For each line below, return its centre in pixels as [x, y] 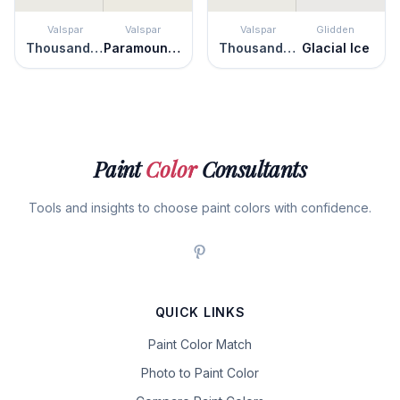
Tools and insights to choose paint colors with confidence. [200, 208]
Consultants [252, 169]
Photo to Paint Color [200, 373]
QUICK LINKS [200, 312]
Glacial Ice [335, 48]
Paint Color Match [200, 344]
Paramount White [174, 48]
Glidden [335, 29]
